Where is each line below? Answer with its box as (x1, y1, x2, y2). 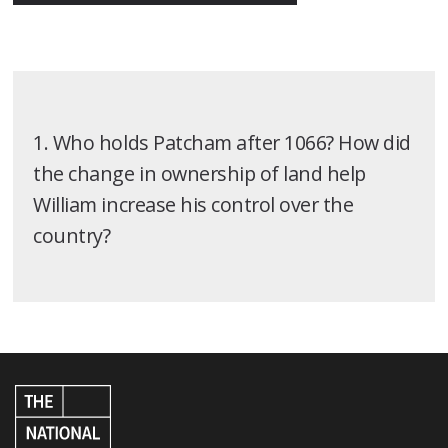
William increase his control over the (33, 190, 354, 218)
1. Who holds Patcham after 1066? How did (33, 128, 411, 156)
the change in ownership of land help (33, 159, 366, 187)
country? (33, 221, 111, 249)
